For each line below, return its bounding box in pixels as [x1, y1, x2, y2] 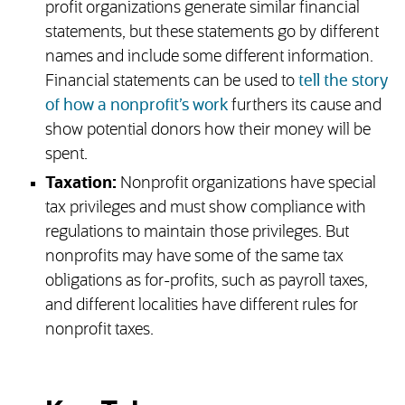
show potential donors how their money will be [44, 122, 371, 139]
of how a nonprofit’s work [44, 98, 228, 115]
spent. [44, 146, 88, 164]
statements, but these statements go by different [44, 24, 379, 42]
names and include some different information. [44, 49, 373, 66]
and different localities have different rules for [44, 297, 358, 315]
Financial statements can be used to [44, 73, 295, 90]
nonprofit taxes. [44, 322, 154, 339]
